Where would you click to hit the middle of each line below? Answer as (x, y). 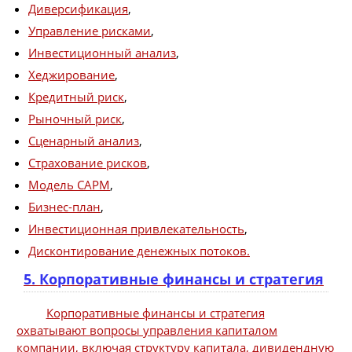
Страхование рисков (88, 162)
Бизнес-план (64, 206)
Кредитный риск (76, 96)
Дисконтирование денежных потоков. (139, 250)
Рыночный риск (75, 118)
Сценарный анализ (84, 140)
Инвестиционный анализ (102, 52)
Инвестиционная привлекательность (136, 228)
